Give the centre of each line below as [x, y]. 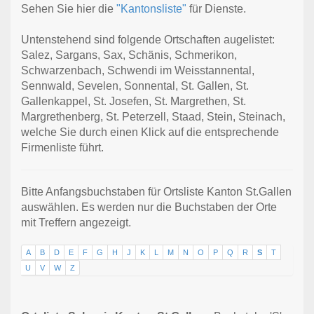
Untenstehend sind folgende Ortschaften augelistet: [148, 40]
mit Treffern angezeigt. [76, 223]
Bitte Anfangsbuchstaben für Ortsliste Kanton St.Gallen [156, 192]
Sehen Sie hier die [69, 9]
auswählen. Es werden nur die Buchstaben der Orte [149, 207]
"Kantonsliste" [151, 9]
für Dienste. [216, 9]
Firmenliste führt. [62, 148]
